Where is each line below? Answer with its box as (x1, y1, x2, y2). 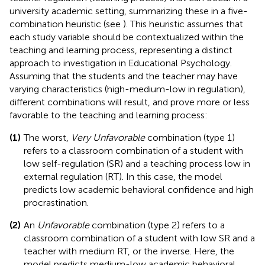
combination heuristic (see (9, 18, 123, 30)
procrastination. (24, 196, 89, 208)
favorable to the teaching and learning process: (9, 109, 208, 121)
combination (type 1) (145, 131, 235, 143)
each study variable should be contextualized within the (9, 31, 244, 43)
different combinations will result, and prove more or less (9, 96, 250, 108)
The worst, (24, 131, 71, 143)
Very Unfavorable (71, 131, 145, 143)
